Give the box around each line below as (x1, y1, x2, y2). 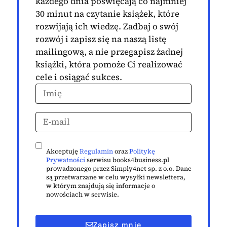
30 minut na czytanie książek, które (35, 7, 179, 20)
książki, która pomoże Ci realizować (35, 58, 182, 70)
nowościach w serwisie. (46, 190, 119, 199)
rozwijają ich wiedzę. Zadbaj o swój (35, 20, 178, 32)
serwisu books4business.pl (85, 155, 169, 164)
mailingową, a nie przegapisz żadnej (35, 45, 183, 58)
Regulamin (79, 146, 113, 156)
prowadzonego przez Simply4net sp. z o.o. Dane (46, 164, 192, 173)
